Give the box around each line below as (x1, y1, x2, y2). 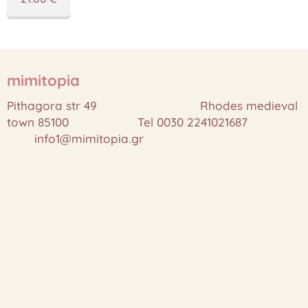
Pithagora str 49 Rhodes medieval (7, 98, 298, 113)
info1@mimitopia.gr (7, 131, 144, 146)
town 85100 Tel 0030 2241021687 (7, 115, 299, 129)
